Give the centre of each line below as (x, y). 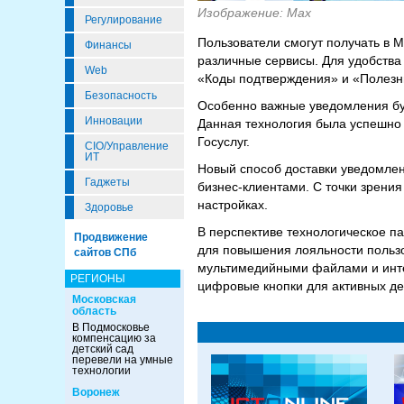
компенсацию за (114, 338)
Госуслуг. (224, 141)
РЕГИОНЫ (98, 279)
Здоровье (109, 207)
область (94, 311)
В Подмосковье (111, 327)
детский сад (103, 349)
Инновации (114, 121)
